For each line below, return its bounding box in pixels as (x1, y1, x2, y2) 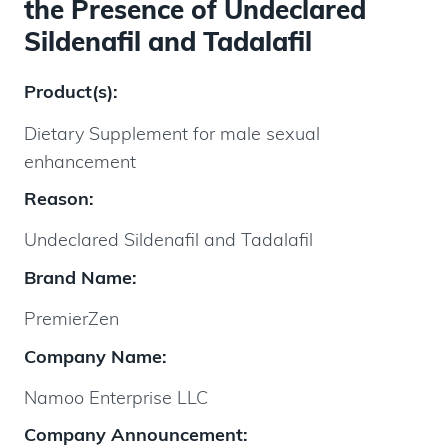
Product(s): (24, 80, 118, 104)
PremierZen (24, 307, 119, 331)
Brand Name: (24, 265, 137, 289)
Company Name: (24, 344, 167, 368)
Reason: (24, 187, 94, 211)
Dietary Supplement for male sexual (24, 121, 320, 145)
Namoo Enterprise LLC (24, 385, 208, 409)
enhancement (24, 149, 136, 173)
